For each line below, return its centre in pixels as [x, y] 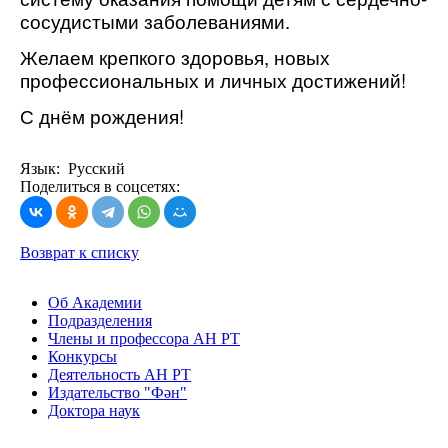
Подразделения [100, 320]
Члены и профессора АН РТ [144, 338]
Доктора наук [94, 410]
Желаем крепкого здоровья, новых [175, 57]
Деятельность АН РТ [119, 374]
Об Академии [95, 302]
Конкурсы [82, 356]
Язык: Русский [72, 168]
